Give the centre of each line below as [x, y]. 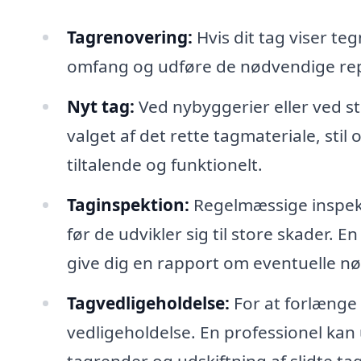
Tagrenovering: [129, 37]
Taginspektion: [128, 204]
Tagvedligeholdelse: [148, 303]
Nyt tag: [100, 107]
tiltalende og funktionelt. [164, 165]
